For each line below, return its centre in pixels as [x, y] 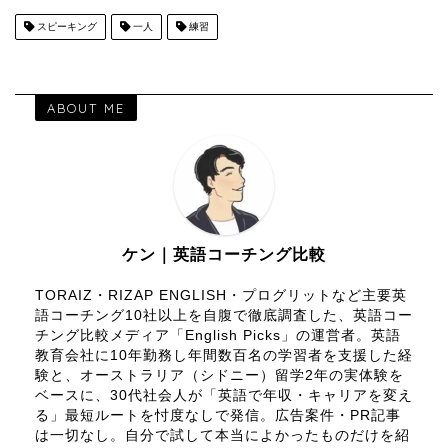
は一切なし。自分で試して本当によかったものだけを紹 [222, 435]
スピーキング [65, 26]
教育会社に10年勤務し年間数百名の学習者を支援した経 [224, 355]
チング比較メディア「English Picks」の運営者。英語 [218, 335]
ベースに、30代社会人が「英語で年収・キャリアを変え [224, 395]
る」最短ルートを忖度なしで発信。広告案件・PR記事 [218, 415]
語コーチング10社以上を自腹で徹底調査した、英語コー [224, 315]
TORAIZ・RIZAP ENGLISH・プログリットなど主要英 [221, 295]
